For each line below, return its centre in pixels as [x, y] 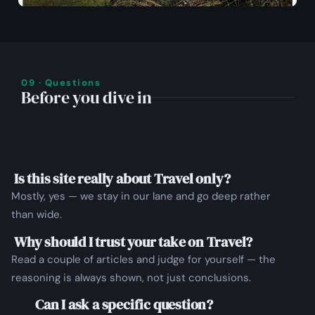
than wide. [37, 215]
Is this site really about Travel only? [122, 179]
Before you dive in [86, 98]
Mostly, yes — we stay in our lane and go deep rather [141, 197]
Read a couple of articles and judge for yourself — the [143, 259]
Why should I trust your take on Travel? [134, 242]
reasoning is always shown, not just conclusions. [131, 277]
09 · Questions [61, 83]
